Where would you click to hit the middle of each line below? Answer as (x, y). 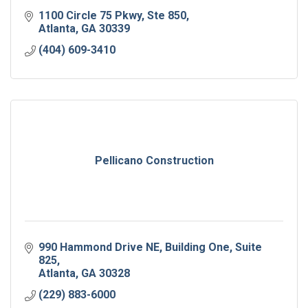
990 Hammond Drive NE (99, 247)
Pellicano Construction (154, 161)
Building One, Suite (213, 247)
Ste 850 (167, 16)
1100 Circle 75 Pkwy (90, 16)
